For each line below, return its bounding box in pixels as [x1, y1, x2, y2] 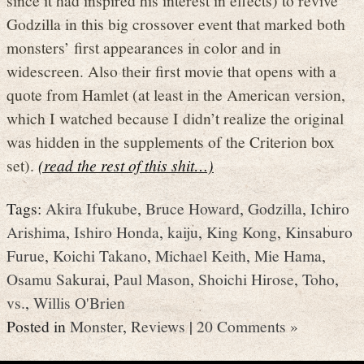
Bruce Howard [145, 197, 240, 219]
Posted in [6, 315, 70, 337]
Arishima [6, 221, 66, 243]
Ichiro [310, 197, 349, 219]
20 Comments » [197, 315, 298, 337]
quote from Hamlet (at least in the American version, [6, 83, 345, 105]
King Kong [206, 221, 277, 243]
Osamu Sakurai [6, 268, 106, 290]
